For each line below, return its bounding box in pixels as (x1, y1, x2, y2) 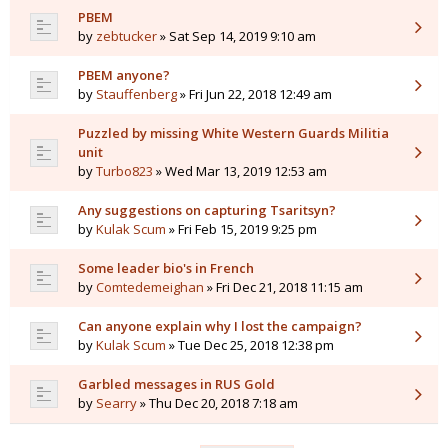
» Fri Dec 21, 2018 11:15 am (204, 278, 363, 297)
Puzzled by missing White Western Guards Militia (78, 124, 389, 143)
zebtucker (96, 27, 157, 46)
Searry (96, 394, 137, 413)
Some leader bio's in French (78, 259, 254, 278)
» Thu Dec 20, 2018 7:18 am (137, 394, 298, 413)
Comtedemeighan (96, 278, 204, 297)
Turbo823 (96, 162, 153, 181)
